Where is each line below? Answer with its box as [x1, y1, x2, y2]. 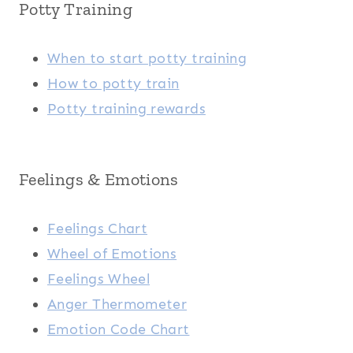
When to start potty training [47, 50, 247, 68]
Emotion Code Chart [47, 321, 190, 339]
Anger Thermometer [47, 295, 188, 314]
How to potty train [47, 75, 180, 93]
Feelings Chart [47, 220, 148, 238]
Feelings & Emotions [19, 169, 179, 191]
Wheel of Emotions [47, 245, 177, 263]
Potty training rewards [47, 100, 206, 118]
